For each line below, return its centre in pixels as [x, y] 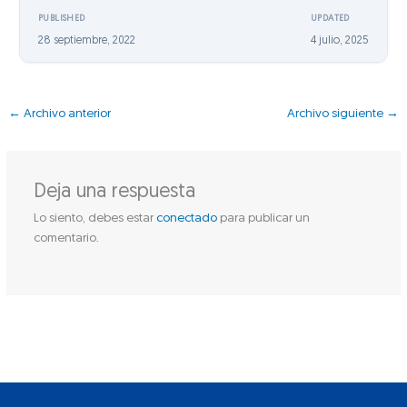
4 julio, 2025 [339, 40]
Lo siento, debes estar [94, 218]
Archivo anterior [66, 114]
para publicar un [263, 218]
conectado [186, 218]
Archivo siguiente [336, 114]
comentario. [66, 238]
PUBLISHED [62, 18]
